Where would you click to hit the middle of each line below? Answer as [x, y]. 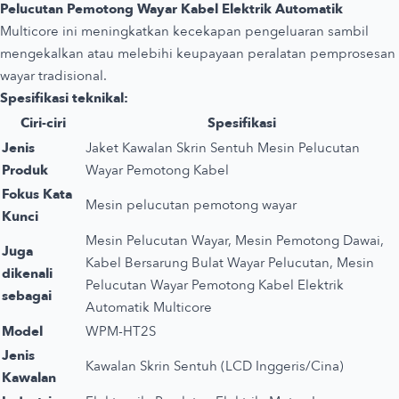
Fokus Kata [37, 194]
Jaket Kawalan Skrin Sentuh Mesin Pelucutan [223, 147]
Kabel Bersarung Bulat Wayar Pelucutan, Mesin [230, 262]
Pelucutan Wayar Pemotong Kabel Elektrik [215, 285]
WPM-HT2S [121, 331]
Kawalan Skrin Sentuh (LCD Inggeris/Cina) [215, 366]
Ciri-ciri [43, 122]
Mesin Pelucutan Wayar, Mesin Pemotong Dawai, [235, 240]
